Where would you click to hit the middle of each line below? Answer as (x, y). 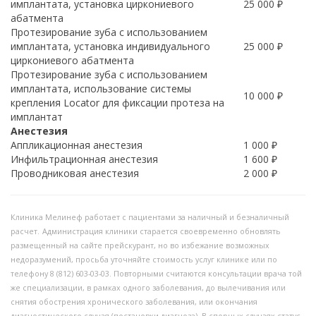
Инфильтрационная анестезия (84, 159)
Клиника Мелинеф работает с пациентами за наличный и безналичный (150, 217)
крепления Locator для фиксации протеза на (117, 103)
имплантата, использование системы (101, 89)
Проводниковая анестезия (75, 173)
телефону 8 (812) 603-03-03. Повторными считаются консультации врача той (156, 274)
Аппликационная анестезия (77, 145)
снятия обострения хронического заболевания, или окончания (134, 302)
